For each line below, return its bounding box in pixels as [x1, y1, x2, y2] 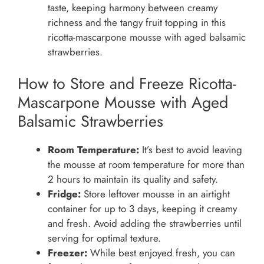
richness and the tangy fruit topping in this [48, 15, 226, 29]
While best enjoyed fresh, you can [87, 246, 235, 260]
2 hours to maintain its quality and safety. [48, 172, 218, 187]
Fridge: [48, 187, 81, 202]
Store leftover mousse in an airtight [81, 187, 230, 202]
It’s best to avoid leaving [139, 143, 242, 157]
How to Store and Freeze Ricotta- [18, 72, 236, 95]
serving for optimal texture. [48, 231, 161, 246]
